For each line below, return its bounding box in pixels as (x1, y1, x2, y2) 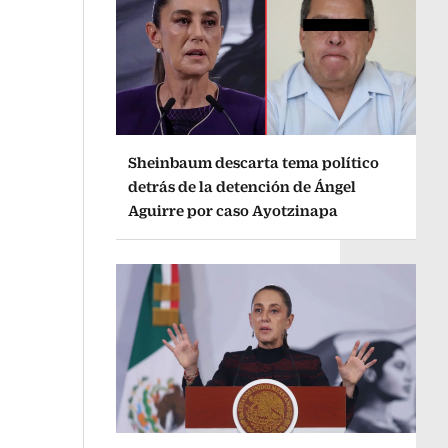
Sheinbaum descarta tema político (127, 154, 379, 172)
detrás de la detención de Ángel (127, 178, 356, 196)
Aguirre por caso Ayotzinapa (127, 202, 338, 220)
